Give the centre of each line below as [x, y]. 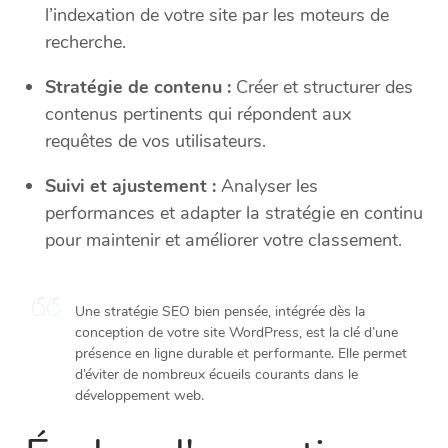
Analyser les [267, 186]
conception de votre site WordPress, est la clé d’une [236, 333]
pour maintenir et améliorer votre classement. [223, 240]
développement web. [139, 396]
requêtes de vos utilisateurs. [155, 141]
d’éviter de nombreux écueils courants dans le [216, 375]
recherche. [85, 42]
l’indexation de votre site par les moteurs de [217, 15]
